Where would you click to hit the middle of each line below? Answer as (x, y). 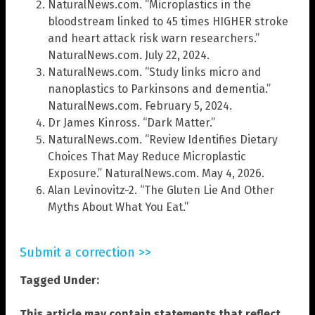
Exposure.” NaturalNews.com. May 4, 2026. (156, 173)
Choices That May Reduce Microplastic (147, 156)
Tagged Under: (59, 280)
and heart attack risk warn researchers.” (154, 38)
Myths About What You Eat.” (118, 207)
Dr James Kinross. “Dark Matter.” (131, 122)
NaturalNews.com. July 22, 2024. (129, 55)
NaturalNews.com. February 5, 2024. (140, 105)
